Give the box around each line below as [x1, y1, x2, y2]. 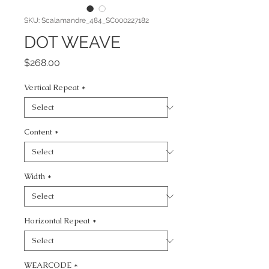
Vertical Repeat [24, 82, 79, 92]
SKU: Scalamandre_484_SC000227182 [24, 16, 149, 25]
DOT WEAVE [24, 32, 121, 52]
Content [24, 127, 52, 137]
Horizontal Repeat [24, 216, 90, 226]
